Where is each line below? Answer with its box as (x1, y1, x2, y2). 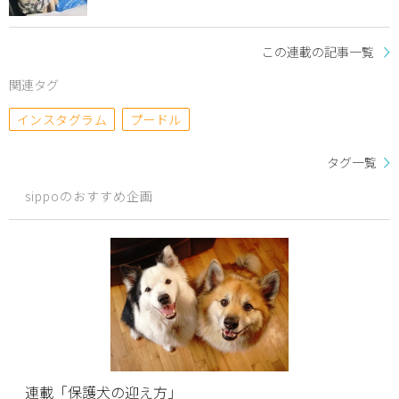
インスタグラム (17, 110, 108, 129)
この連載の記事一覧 (262, 42, 374, 61)
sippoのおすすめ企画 (25, 186, 154, 205)
